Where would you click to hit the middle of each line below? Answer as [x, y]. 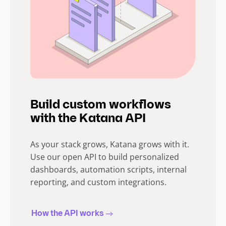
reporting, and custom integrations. [99, 182]
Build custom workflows [101, 106]
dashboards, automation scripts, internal [108, 170]
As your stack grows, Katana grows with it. [110, 145]
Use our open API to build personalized [105, 157]
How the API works [67, 214]
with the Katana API [89, 119]
